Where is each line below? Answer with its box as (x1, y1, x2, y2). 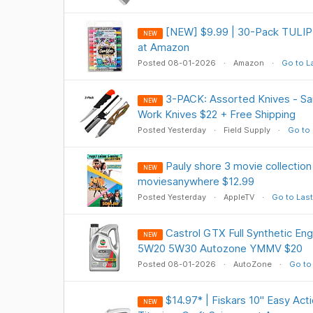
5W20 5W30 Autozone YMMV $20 (137, 242, 303, 255)
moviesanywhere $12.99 (137, 175, 254, 188)
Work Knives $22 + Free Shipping (137, 108, 296, 121)
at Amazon (137, 41, 189, 54)
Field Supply (223, 125, 270, 135)
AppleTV (223, 192, 254, 202)
